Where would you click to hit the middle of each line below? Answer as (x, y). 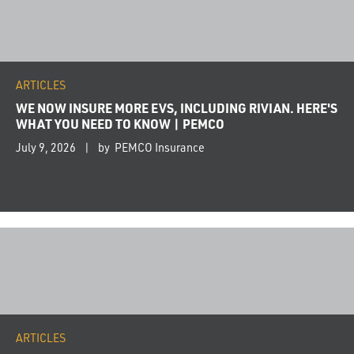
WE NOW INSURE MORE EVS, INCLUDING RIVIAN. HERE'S (177, 107)
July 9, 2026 (46, 147)
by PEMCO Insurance (151, 147)
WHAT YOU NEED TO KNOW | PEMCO (120, 123)
